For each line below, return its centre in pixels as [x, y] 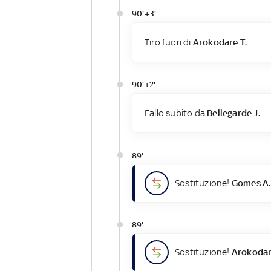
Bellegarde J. [233, 113]
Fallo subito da [176, 113]
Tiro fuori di [168, 42]
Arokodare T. [220, 42]
